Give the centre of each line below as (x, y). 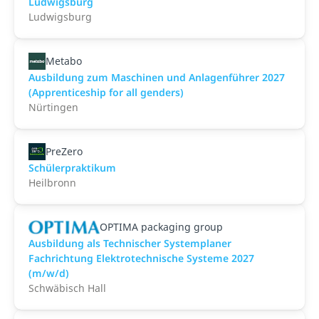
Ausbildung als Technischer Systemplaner (130, 243)
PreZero (64, 151)
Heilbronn (52, 183)
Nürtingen (53, 107)
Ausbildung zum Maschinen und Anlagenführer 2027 (157, 77)
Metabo (64, 61)
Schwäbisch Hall (67, 288)
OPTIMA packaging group (161, 227)
